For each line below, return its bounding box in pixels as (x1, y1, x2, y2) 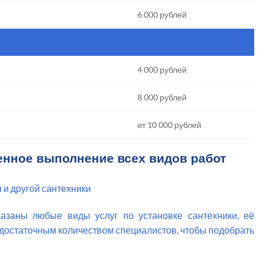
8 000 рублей (137, 92, 187, 103)
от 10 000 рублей (137, 120, 202, 130)
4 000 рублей (137, 65, 187, 75)
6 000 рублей (137, 9, 187, 20)
